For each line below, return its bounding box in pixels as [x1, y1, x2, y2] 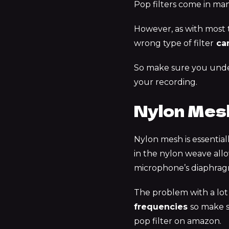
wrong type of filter [134, 38, 214, 49]
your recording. [134, 77, 197, 87]
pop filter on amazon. [134, 216, 221, 226]
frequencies [134, 202, 190, 212]
